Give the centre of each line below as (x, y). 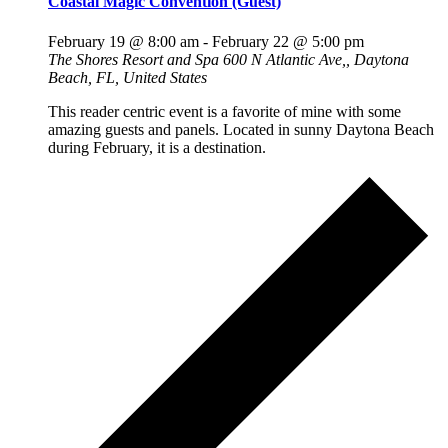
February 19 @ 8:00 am (123, 41)
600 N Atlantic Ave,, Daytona (316, 59)
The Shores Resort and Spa (135, 59)
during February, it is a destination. (157, 147)
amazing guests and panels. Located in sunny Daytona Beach (241, 129)
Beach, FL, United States (127, 77)
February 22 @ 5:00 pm (288, 41)
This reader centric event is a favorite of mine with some (224, 111)
